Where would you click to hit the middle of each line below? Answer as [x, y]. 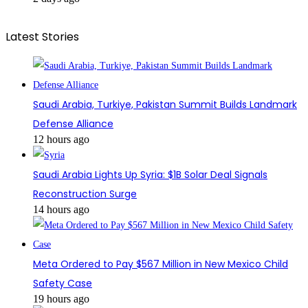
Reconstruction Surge [85, 194]
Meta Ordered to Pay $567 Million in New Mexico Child [161, 264]
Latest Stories [42, 37]
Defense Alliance [73, 124]
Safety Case [63, 284]
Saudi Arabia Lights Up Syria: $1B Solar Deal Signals [150, 175]
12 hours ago [61, 140]
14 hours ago [61, 210]
